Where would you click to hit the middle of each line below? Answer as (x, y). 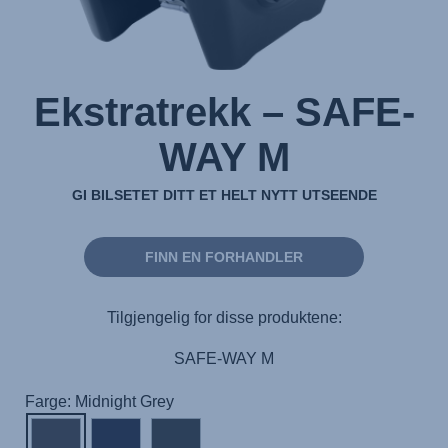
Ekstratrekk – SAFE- (224, 112)
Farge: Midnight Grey (99, 401)
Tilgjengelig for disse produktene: (224, 317)
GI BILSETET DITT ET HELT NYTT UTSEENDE (224, 195)
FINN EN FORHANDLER (224, 257)
